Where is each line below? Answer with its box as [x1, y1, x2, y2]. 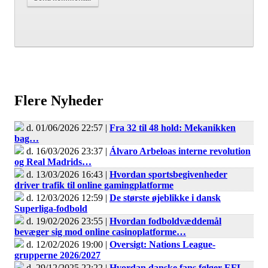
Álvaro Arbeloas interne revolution [109, 146, 251, 157]
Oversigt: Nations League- [109, 239, 215, 250]
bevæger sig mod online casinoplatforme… [14, 227, 186, 237]
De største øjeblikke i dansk [109, 193, 221, 203]
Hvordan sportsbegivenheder [109, 169, 227, 180]
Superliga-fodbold [14, 203, 87, 214]
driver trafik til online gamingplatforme [14, 180, 173, 191]
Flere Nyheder [14, 93, 103, 109]
